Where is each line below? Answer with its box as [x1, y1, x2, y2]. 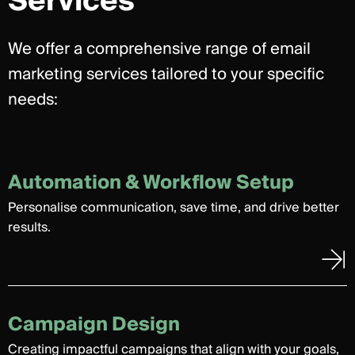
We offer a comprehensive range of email [8, 36, 311, 63]
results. [8, 216, 51, 239]
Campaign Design [8, 308, 180, 341]
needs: [8, 86, 58, 113]
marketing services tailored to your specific [8, 61, 324, 88]
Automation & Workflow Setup [8, 166, 294, 199]
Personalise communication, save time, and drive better [8, 197, 339, 219]
